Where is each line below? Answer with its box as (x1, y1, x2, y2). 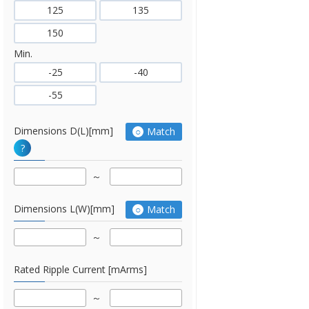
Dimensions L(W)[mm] (14, 202, 114, 215)
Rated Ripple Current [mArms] (14, 263, 147, 276)
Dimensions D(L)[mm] (14, 124, 113, 137)
